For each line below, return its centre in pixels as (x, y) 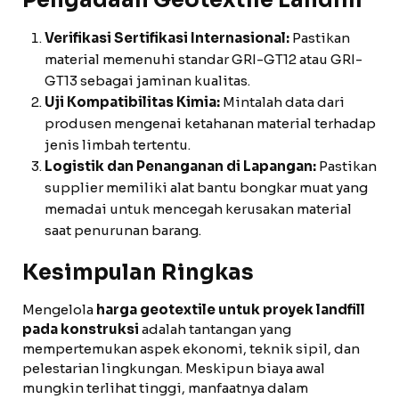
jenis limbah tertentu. (118, 145)
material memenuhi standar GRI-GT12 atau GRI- (204, 59)
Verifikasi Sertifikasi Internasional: (167, 38)
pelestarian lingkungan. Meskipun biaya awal (174, 368)
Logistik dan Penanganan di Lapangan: (180, 166)
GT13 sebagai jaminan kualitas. (147, 81)
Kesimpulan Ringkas (138, 273)
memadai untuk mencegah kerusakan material (198, 209)
